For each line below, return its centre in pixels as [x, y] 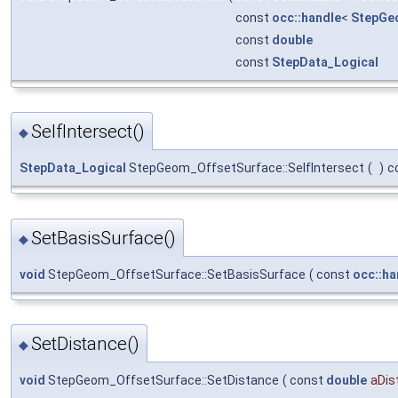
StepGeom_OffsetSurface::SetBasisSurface [175, 274]
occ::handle [306, 18]
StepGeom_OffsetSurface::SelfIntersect [245, 168]
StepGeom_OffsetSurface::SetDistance [162, 381]
